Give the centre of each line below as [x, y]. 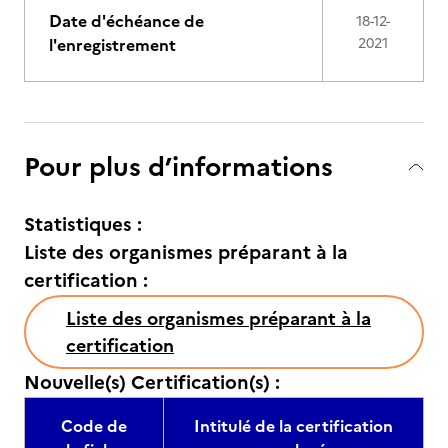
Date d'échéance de [126, 21]
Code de [94, 426]
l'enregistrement [112, 45]
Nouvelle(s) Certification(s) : [152, 382]
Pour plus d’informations [178, 166]
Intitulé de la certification [293, 426]
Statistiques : [83, 224]
